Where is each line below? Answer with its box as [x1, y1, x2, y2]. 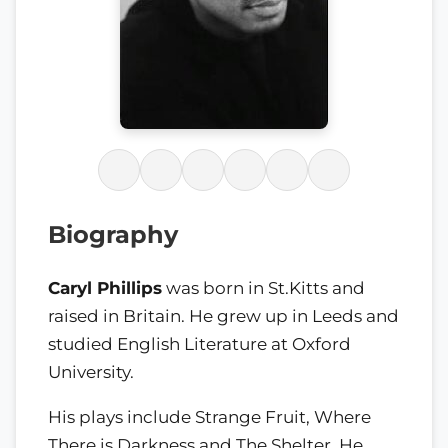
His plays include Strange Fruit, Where [48, 406, 371, 427]
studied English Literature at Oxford [48, 333, 351, 354]
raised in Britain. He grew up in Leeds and [48, 305, 399, 326]
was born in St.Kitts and [162, 277, 365, 298]
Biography [48, 220, 178, 249]
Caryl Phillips [48, 277, 162, 298]
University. [48, 361, 134, 382]
